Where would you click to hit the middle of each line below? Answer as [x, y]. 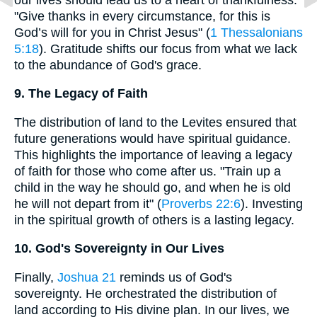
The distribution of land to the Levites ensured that [155, 122]
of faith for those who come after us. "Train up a [148, 171]
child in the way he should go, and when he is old [152, 187]
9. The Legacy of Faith [81, 94]
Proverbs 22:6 [201, 203]
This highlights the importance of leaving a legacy [153, 155]
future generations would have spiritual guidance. [152, 138]
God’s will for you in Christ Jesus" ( [112, 32]
